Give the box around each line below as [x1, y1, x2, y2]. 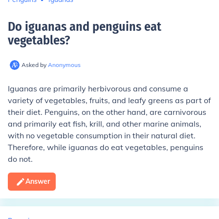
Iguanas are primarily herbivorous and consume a [8, 84, 188, 93]
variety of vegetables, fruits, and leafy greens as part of [8, 95, 211, 105]
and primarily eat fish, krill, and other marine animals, [8, 119, 201, 129]
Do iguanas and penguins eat [8, 19, 161, 34]
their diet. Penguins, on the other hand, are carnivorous [8, 107, 206, 117]
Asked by [22, 61, 48, 68]
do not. [8, 154, 33, 164]
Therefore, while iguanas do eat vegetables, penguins [8, 142, 203, 152]
